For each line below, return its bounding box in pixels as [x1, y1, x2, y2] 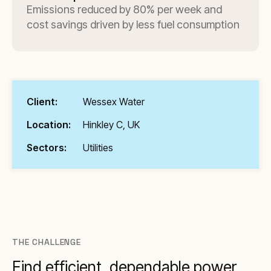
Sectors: [27, 142, 67, 154]
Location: [27, 119, 71, 131]
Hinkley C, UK [83, 119, 140, 131]
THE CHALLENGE [12, 237, 81, 247]
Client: [27, 96, 57, 108]
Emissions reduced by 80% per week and [27, 3, 222, 16]
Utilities [83, 142, 113, 154]
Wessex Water [83, 96, 145, 108]
